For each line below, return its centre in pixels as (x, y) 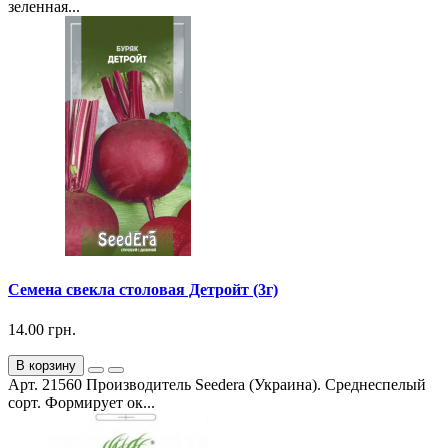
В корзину (46, 365)
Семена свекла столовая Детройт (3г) (143, 290)
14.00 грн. (42, 329)
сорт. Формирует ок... (81, 402)
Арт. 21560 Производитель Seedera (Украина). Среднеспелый (217, 384)
